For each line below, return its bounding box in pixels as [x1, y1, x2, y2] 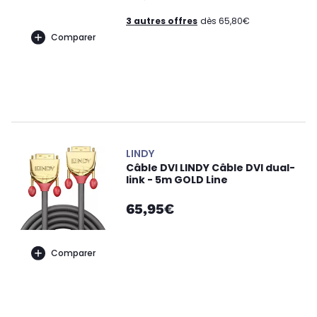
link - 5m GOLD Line [126, 173, 228, 187]
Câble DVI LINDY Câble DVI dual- [126, 161, 295, 175]
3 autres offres [126, 15, 197, 27]
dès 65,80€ [200, 15, 250, 27]
